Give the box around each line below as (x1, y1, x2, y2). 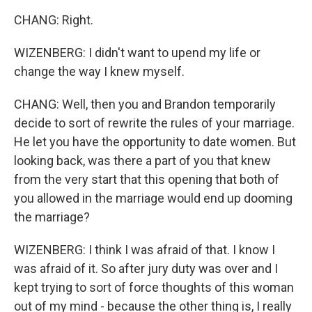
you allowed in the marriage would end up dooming (14, 191, 292, 205)
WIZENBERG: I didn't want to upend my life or (14, 45, 260, 60)
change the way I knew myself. (14, 64, 185, 79)
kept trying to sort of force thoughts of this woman (14, 280, 294, 295)
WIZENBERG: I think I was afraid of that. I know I (14, 242, 275, 257)
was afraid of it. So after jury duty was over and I (14, 261, 278, 276)
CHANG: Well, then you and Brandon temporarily (14, 97, 276, 111)
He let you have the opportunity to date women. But (14, 134, 296, 149)
